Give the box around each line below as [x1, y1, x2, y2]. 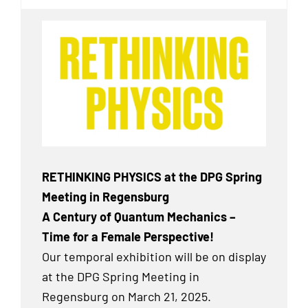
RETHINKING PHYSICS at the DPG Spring [42, 168, 262, 184]
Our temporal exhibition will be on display [42, 248, 266, 264]
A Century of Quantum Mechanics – [42, 208, 236, 224]
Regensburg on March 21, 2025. [42, 288, 211, 304]
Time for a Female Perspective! [42, 228, 214, 244]
